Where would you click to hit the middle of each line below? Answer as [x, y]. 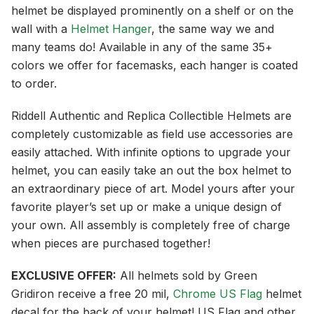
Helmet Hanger [111, 29]
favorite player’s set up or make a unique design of [146, 207]
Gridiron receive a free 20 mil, [92, 294]
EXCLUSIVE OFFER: [64, 276]
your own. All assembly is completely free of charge [151, 225]
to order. [34, 84]
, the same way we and [213, 29]
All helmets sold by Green [187, 276]
